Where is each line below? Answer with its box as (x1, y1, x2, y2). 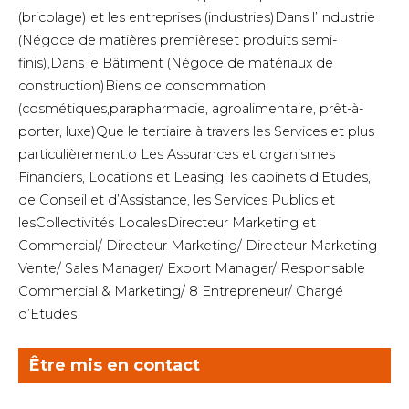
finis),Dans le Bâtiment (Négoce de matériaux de (18, 54, 333, 71)
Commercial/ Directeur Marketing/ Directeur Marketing (18, 236, 377, 254)
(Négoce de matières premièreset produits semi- (18, 31, 337, 48)
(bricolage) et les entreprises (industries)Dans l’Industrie (18, 8, 375, 26)
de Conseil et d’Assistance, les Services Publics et (18, 191, 335, 208)
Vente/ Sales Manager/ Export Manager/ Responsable (18, 259, 365, 277)
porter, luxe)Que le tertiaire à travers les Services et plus (18, 122, 374, 140)
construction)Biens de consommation (18, 77, 266, 94)
